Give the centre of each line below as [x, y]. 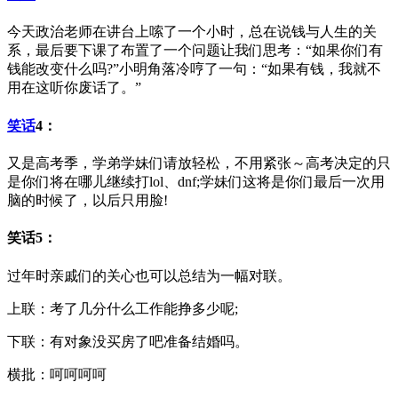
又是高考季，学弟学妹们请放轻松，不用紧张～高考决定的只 [199, 163]
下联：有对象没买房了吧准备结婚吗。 [128, 341]
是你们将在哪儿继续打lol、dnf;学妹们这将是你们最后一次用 [196, 182]
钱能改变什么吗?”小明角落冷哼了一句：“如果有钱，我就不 [194, 69]
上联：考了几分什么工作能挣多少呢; [123, 308]
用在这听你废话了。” [74, 88]
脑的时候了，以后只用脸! [88, 200]
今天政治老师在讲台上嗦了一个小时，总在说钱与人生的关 [192, 32]
